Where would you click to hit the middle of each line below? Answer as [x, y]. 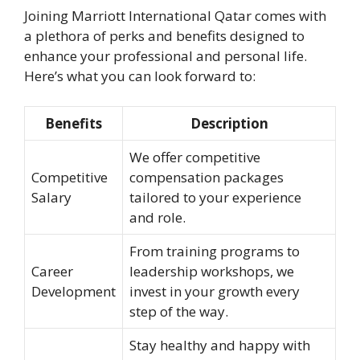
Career [52, 272]
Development [74, 292]
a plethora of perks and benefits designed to [164, 35]
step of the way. [179, 312]
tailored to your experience [215, 198]
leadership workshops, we [212, 272]
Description [229, 124]
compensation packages [207, 178]
